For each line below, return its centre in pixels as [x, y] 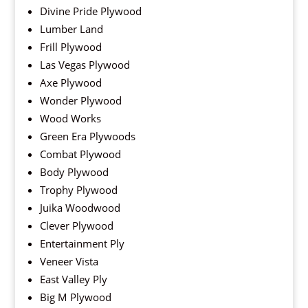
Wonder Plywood [80, 101]
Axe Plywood [70, 83]
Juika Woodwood [80, 208]
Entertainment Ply [82, 244]
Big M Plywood [75, 297]
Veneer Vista [69, 262]
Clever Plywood [76, 226]
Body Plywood [74, 172]
